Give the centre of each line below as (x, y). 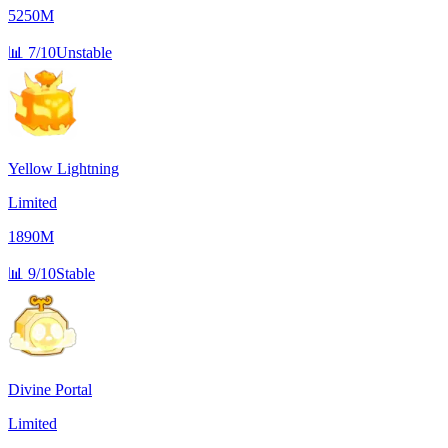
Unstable (84, 52)
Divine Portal (50, 389)
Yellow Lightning (63, 168)
